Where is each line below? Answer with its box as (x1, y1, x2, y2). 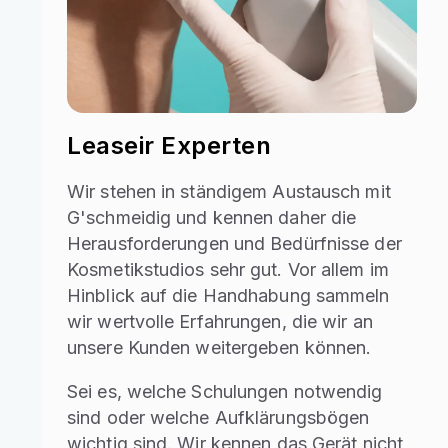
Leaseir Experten (67, 130, 271, 160)
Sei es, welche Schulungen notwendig (67, 380, 383, 402)
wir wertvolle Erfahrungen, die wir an (67, 310, 373, 332)
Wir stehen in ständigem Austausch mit (67, 180, 391, 202)
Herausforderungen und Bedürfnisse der (67, 232, 402, 254)
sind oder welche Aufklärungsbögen (67, 406, 370, 428)
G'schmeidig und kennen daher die (67, 206, 357, 228)
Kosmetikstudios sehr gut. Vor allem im (67, 258, 389, 280)
